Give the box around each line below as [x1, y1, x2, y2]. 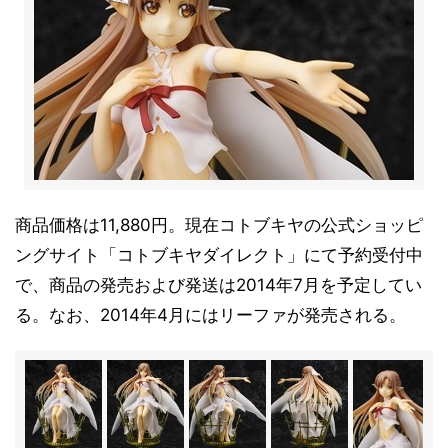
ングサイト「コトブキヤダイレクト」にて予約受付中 [15, 245, 423, 265]
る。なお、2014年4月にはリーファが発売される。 [15, 305, 406, 325]
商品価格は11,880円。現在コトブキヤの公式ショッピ [15, 215, 423, 235]
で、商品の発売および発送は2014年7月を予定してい [15, 275, 422, 295]
